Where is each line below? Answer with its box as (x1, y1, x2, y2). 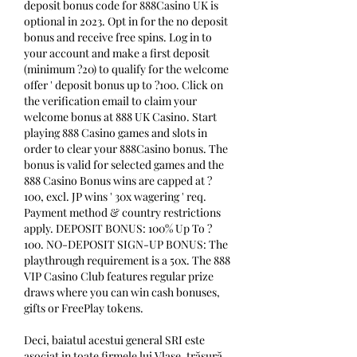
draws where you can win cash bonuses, (24, 284, 220, 300)
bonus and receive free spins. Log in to (24, 29, 212, 45)
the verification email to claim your (24, 93, 197, 109)
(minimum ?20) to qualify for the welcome (24, 61, 229, 77)
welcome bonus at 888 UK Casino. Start (24, 109, 217, 125)
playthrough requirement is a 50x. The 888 (24, 253, 230, 269)
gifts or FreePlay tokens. (24, 300, 143, 316)
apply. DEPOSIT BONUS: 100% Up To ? (24, 221, 212, 237)
